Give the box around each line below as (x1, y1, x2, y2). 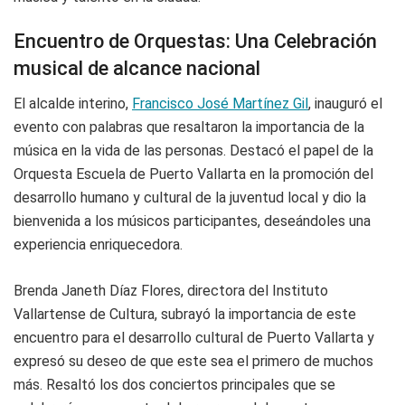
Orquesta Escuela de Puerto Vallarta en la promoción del (14, 165, 373, 184)
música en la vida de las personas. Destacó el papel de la (14, 142, 373, 160)
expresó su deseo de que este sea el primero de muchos (14, 353, 373, 371)
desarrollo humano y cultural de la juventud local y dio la (14, 189, 366, 207)
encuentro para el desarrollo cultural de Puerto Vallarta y (14, 329, 374, 347)
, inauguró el (308, 95, 382, 113)
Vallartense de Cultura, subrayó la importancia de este (14, 306, 356, 324)
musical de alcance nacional (14, 57, 260, 80)
